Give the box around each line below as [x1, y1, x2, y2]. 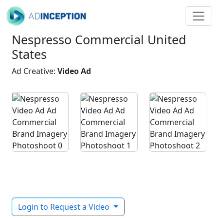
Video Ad [57, 66, 91, 76]
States [12, 46, 47, 62]
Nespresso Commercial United [12, 31, 186, 48]
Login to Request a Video [18, 201, 111, 212]
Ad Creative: [12, 66, 57, 76]
